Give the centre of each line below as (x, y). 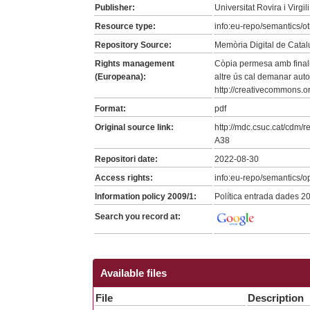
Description (276, 298)
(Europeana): (121, 76)
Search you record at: (138, 216)
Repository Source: (134, 45)
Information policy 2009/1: (146, 196)
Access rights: (124, 177)
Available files (134, 273)
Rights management (135, 63)
